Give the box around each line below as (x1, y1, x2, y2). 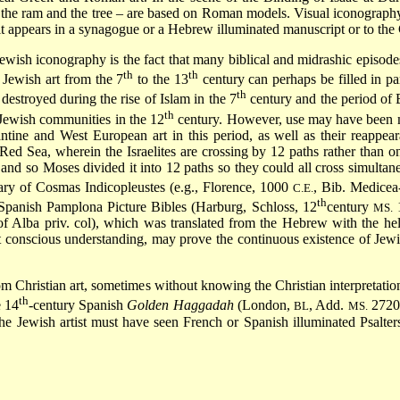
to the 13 (133, 71, 188, 87)
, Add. (309, 297, 348, 313)
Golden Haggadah (127, 297, 234, 313)
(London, (233, 297, 295, 313)
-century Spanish (28, 297, 128, 313)
